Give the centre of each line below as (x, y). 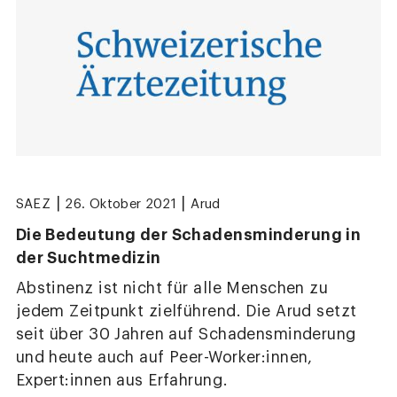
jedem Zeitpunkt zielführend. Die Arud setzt (186, 311)
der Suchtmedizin (88, 257)
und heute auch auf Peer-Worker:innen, (164, 357)
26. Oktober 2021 (121, 204)
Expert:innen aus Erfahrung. (122, 380)
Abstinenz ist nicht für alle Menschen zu (172, 288)
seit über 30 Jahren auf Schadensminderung (186, 334)
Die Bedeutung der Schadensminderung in (188, 234)
